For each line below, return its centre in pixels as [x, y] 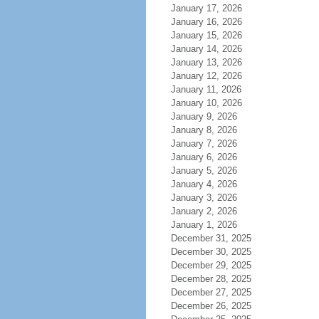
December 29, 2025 [211, 265]
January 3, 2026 [204, 198]
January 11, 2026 [206, 89]
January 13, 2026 [206, 62]
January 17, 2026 [206, 8]
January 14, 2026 [206, 49]
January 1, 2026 [204, 225]
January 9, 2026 [204, 116]
